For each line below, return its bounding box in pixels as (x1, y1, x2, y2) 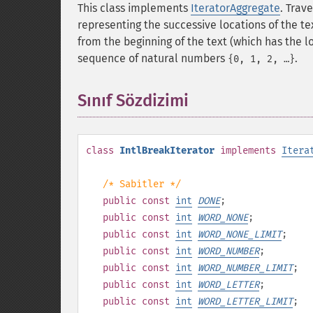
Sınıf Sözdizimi (78, 91, 189, 110)
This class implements (78, 1, 191, 15)
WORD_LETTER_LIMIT (198, 296, 293, 307)
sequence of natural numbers (78, 52, 228, 65)
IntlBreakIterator (119, 145, 214, 156)
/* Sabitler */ (103, 178, 181, 190)
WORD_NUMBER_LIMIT (198, 262, 293, 274)
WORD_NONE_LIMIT (198, 228, 282, 240)
